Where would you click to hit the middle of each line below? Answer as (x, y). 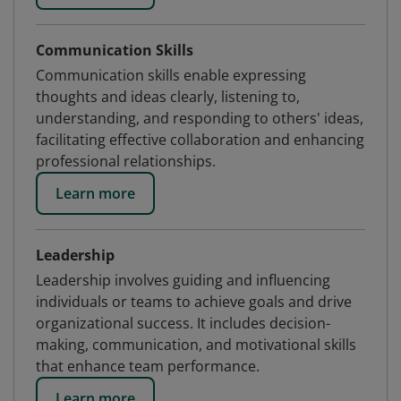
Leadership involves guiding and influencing (183, 280)
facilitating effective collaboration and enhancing (200, 140)
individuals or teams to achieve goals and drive (194, 302)
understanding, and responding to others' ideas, (200, 118)
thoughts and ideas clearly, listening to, (168, 97)
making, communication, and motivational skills (196, 345)
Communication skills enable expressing (171, 75)
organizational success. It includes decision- (183, 323)
